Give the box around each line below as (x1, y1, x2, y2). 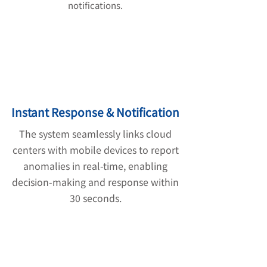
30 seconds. (69, 191, 122, 205)
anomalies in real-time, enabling (23, 159, 167, 173)
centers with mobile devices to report (12, 142, 179, 157)
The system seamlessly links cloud (19, 126, 172, 141)
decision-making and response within (12, 175, 179, 189)
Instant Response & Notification (11, 104, 179, 120)
